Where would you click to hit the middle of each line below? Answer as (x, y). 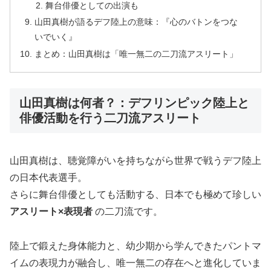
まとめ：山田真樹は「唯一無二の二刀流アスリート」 (136, 54)
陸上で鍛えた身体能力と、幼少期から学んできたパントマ (135, 246)
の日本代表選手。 (48, 178)
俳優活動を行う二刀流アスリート (110, 118)
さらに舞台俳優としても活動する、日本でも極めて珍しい (135, 195)
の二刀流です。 (128, 212)
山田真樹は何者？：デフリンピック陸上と (134, 103)
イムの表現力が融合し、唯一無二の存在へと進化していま (135, 263)
